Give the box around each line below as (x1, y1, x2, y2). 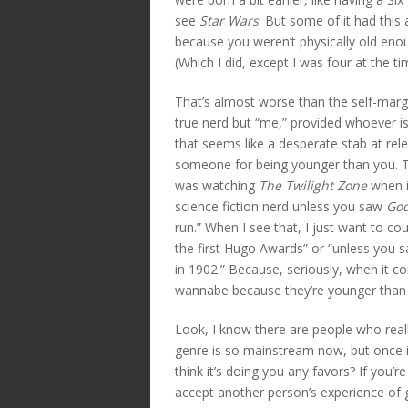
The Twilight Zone (259, 176, 367, 194)
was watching (175, 176, 259, 194)
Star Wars (199, 11, 259, 29)
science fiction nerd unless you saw (175, 197, 386, 215)
